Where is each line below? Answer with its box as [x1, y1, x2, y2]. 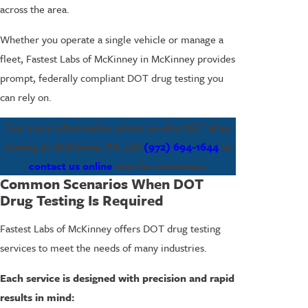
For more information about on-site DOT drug [6, 119, 230, 135]
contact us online [28, 157, 112, 173]
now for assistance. [111, 157, 208, 173]
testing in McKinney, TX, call [4, 138, 144, 154]
